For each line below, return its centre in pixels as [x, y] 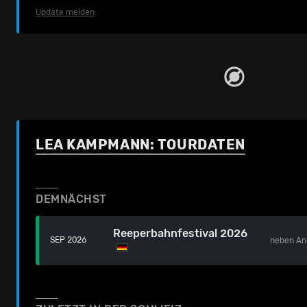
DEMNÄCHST [72, 199]
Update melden [65, 12]
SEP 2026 [68, 240]
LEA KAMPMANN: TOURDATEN [140, 145]
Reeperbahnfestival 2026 [181, 233]
